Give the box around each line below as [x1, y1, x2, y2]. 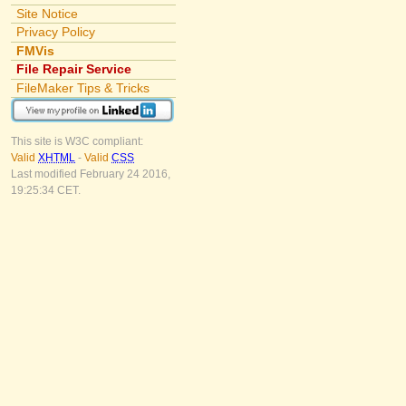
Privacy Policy [15, 24, 95, 40]
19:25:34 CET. [11, 184, 81, 198]
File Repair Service [15, 62, 131, 77]
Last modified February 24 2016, [11, 168, 170, 181]
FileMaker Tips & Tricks [15, 80, 150, 95]
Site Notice [15, 5, 78, 21]
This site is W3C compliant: [11, 135, 143, 149]
